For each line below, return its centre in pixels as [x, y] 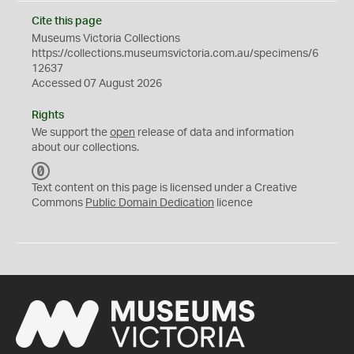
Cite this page [67, 21]
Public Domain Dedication [150, 203]
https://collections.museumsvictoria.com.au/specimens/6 [175, 54]
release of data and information [215, 133]
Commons [58, 203]
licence [233, 203]
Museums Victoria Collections [106, 39]
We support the [71, 133]
